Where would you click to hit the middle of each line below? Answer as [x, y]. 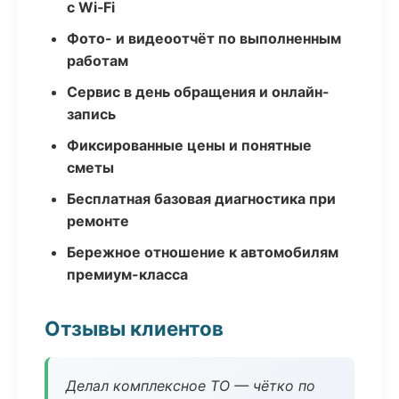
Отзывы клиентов [134, 328]
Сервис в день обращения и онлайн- [198, 92]
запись [91, 114]
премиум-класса [127, 274]
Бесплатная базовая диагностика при [201, 199]
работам [98, 61]
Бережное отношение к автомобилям [203, 252]
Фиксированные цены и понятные [189, 145]
